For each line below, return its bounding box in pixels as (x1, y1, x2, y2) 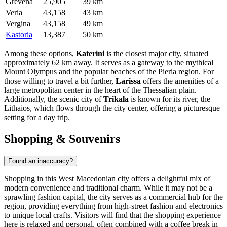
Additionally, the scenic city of (4, 94, 103, 103)
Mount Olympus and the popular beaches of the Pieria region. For (4, 67, 214, 76)
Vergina (6, 19, 30, 28)
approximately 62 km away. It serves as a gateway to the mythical (4, 58, 213, 67)
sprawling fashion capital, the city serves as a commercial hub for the (4, 193, 223, 202)
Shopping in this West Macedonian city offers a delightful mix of (4, 174, 210, 183)
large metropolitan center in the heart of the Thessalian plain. (4, 85, 197, 94)
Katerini (76, 49, 104, 58)
